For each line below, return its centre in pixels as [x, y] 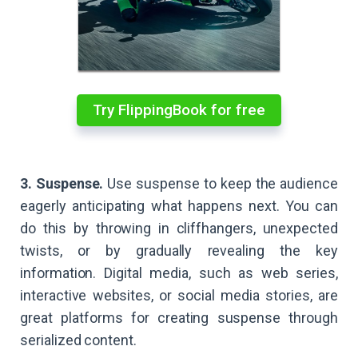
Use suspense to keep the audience [221, 183]
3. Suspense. [62, 183]
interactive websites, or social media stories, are [179, 295]
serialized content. [78, 340]
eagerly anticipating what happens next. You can [179, 205]
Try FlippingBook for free [179, 110]
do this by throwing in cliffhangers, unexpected [179, 228]
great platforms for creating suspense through [179, 317]
